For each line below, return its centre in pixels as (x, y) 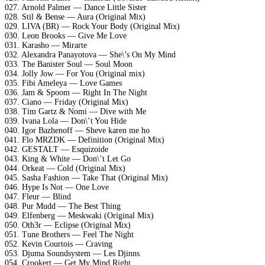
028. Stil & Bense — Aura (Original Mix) (75, 17)
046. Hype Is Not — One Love (57, 187)
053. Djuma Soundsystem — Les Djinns (72, 253)
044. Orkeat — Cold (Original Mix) (65, 168)
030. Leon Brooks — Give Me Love (66, 35)
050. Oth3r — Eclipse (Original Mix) (68, 225)
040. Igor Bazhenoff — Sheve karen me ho (77, 130)
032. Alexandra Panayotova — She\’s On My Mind (90, 54)
